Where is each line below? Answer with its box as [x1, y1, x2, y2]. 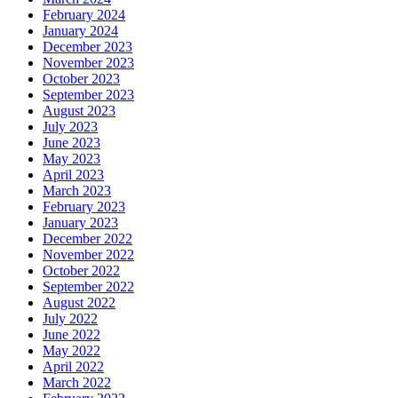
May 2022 [43, 343, 100, 359]
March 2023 [43, 183, 111, 199]
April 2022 [43, 359, 104, 375]
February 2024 [43, 7, 125, 23]
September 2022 [43, 279, 134, 295]
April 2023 [43, 167, 104, 183]
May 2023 [43, 151, 100, 167]
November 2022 [43, 247, 134, 263]
